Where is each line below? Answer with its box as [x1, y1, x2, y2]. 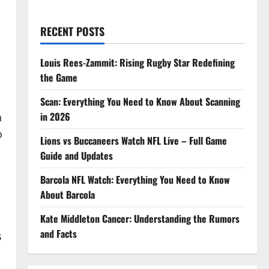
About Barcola [40, 187, 95, 202]
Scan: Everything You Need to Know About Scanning [40, 94, 240, 109]
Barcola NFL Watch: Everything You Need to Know [40, 172, 230, 187]
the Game [40, 70, 77, 85]
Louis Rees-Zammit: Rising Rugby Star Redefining [40, 55, 235, 70]
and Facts [40, 226, 77, 241]
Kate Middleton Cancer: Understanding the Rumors [40, 211, 240, 226]
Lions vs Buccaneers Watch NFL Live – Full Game [40, 133, 227, 148]
